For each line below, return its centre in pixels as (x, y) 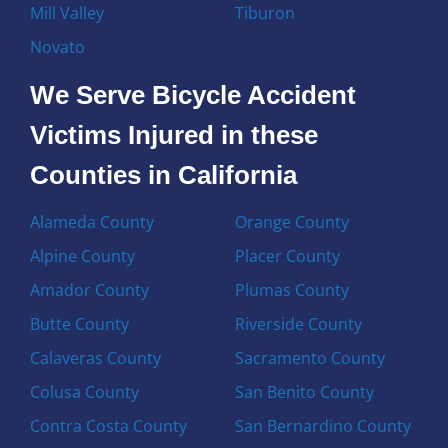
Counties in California (164, 174)
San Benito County (304, 391)
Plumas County (291, 289)
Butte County (80, 323)
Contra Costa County (109, 425)
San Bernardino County (322, 425)
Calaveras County (96, 357)
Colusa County (85, 391)
